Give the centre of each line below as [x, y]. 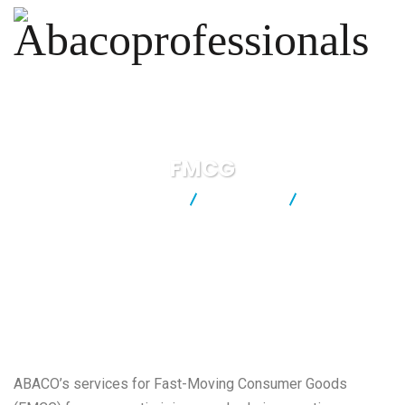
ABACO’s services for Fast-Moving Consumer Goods [180, 384]
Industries [243, 198]
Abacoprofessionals [114, 198]
